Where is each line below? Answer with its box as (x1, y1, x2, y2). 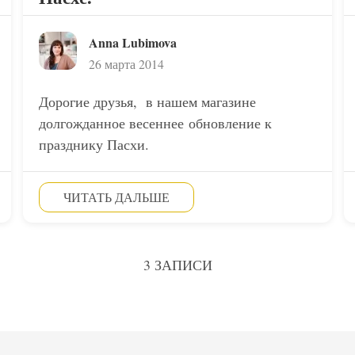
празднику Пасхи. (38, 135, 149, 154)
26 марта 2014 (88, 55, 164, 72)
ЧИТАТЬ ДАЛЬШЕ (63, 189, 170, 205)
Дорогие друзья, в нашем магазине (38, 92, 256, 111)
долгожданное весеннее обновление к (38, 113, 272, 132)
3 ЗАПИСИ (143, 255, 212, 274)
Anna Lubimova (88, 33, 177, 52)
